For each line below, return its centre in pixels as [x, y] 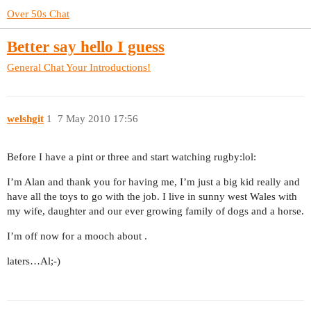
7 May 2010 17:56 [98, 119]
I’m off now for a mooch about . [77, 236]
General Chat [35, 67]
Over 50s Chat [38, 14]
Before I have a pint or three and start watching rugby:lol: [132, 157]
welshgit [25, 119]
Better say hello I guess [86, 47]
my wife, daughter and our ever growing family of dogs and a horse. [155, 211]
